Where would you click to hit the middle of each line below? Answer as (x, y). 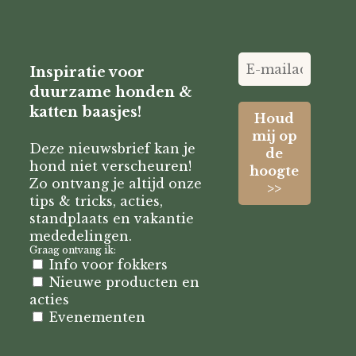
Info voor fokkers (107, 265)
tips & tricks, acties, (97, 201)
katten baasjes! (86, 112)
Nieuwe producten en (123, 282)
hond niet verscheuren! (111, 166)
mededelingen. (81, 236)
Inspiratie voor (87, 72)
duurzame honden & (111, 92)
